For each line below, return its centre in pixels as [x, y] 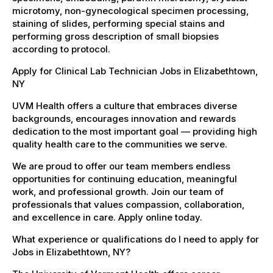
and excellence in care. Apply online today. [107, 217]
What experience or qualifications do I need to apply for [136, 239]
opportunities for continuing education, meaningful [125, 179]
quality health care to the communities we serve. [120, 144]
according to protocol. [61, 49]
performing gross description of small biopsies [115, 36]
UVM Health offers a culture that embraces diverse [125, 105]
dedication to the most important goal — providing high [135, 131]
